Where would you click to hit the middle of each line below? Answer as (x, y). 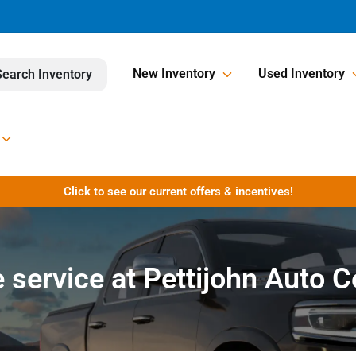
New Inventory (174, 74)
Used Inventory (302, 74)
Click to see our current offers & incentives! (178, 192)
